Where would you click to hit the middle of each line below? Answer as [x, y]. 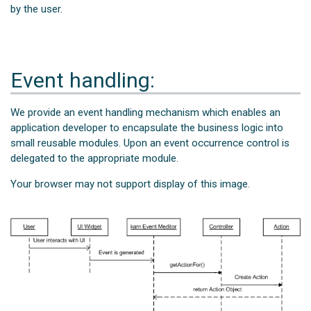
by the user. [37, 9]
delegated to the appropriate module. [95, 159]
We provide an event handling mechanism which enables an [146, 113]
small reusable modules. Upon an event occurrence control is [150, 143]
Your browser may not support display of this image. [131, 184]
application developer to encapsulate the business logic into [147, 128]
